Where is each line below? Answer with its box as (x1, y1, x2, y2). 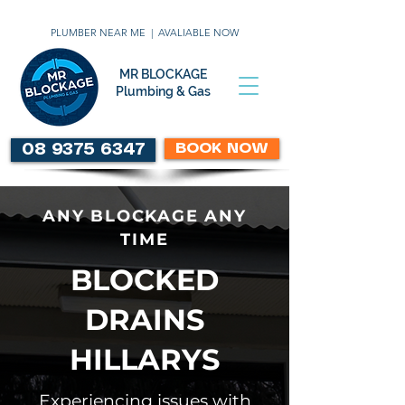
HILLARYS (70, 342, 220, 377)
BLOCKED (71, 262, 219, 297)
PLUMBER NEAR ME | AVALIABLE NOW (51, 26, 239, 39)
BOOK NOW (175, 141, 268, 155)
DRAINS (85, 302, 204, 337)
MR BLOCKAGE (118, 67, 207, 81)
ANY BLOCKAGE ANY (42, 206, 247, 226)
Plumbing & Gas (115, 84, 211, 99)
